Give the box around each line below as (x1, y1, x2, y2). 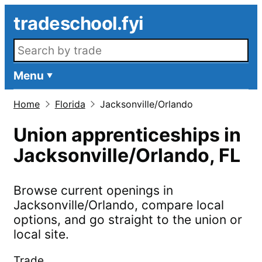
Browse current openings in (13, 183, 173, 198)
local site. (13, 227, 69, 242)
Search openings (16, 37, 90, 49)
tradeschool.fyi (13, 12, 144, 34)
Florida (54, 98, 85, 110)
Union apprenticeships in (13, 123, 241, 146)
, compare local (135, 198, 224, 212)
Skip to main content (5, 5, 97, 16)
